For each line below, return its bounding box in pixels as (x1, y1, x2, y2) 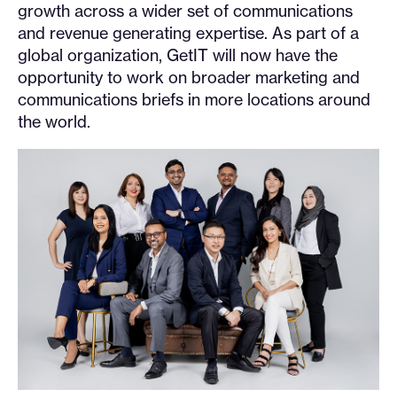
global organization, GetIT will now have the (18, 45, 338, 66)
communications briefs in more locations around (18, 90, 370, 110)
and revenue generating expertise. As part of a (18, 23, 359, 43)
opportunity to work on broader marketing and (18, 67, 360, 88)
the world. (18, 112, 90, 132)
